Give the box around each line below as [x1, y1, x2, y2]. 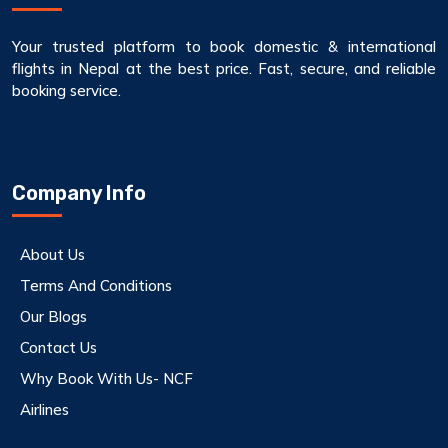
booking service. [12, 80, 121, 100]
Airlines [20, 399, 69, 419]
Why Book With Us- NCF [20, 368, 193, 388]
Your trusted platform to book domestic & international [12, 36, 436, 56]
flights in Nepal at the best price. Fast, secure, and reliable [12, 58, 436, 78]
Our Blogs [20, 306, 87, 326]
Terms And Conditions [20, 275, 172, 295]
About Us [20, 244, 85, 264]
